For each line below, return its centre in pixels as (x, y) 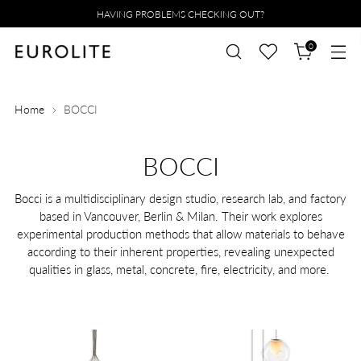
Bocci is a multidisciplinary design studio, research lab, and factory (180, 198)
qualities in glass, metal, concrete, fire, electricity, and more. (180, 269)
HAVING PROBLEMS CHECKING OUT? (180, 14)
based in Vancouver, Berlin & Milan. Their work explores (180, 216)
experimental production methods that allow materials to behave (180, 234)
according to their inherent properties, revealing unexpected (180, 251)
